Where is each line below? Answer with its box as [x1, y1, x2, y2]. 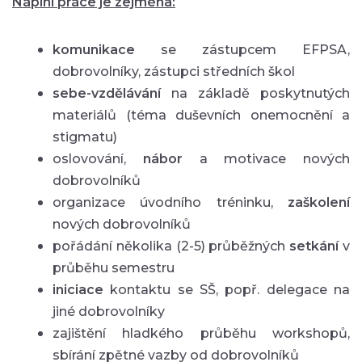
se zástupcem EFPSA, [135, 41, 350, 57]
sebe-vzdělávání [53, 85, 161, 101]
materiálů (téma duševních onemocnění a [53, 107, 350, 123]
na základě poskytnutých [161, 85, 350, 101]
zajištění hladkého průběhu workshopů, [53, 325, 350, 341]
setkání [289, 238, 339, 254]
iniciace [53, 281, 111, 297]
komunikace [53, 41, 135, 57]
